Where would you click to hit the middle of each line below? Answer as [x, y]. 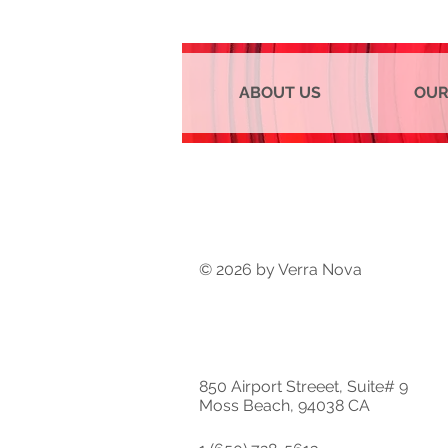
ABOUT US [280, 92]
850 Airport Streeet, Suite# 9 [303, 386]
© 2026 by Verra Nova [280, 269]
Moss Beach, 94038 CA [284, 405]
